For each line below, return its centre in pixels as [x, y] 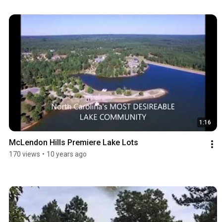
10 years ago [67, 154]
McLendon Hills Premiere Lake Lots [74, 143]
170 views [25, 154]
